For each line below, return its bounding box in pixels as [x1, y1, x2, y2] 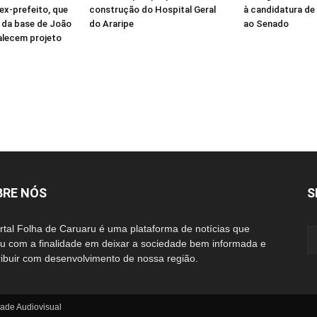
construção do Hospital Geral [89, 4, 216, 15]
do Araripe [89, 18, 134, 29]
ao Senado [243, 18, 289, 29]
